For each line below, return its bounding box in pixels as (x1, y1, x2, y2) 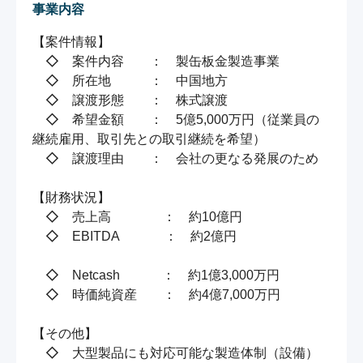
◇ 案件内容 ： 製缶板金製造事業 (32, 54, 280, 69)
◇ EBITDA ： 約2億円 (32, 229, 237, 244)
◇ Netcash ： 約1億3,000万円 (32, 268, 280, 283)
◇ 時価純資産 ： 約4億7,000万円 (32, 288, 280, 302)
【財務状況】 (32, 190, 110, 205)
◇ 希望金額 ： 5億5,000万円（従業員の (32, 113, 319, 127)
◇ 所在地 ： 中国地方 (32, 74, 228, 88)
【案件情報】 (32, 35, 110, 49)
